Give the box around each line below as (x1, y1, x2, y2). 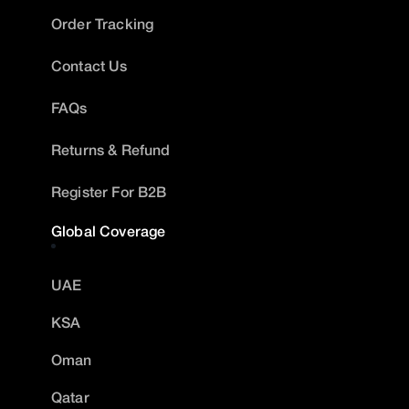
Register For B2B (51, 183, 167, 201)
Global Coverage (51, 222, 166, 240)
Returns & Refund (51, 141, 171, 159)
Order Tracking (51, 15, 154, 33)
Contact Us (51, 57, 128, 75)
